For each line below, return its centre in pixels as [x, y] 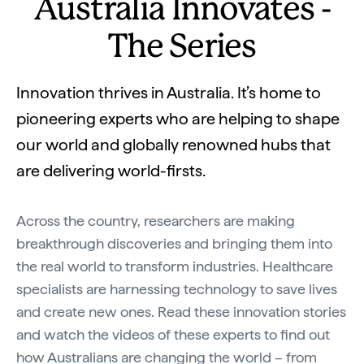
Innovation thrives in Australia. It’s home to [169, 93]
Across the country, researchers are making [156, 221]
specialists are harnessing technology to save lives [177, 289]
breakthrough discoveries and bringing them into [174, 243]
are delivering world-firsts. [111, 171]
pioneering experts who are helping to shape [178, 119]
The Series [182, 48]
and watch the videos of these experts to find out [173, 334]
